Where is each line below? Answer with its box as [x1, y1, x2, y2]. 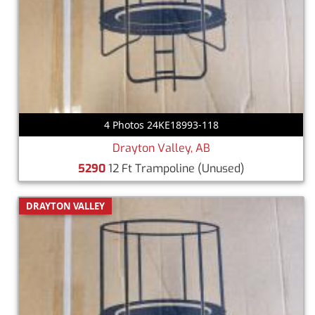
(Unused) [197, 160, 245, 176]
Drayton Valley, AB [112, 140, 210, 155]
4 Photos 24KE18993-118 [103, 117, 219, 131]
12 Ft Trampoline [105, 160, 198, 176]
